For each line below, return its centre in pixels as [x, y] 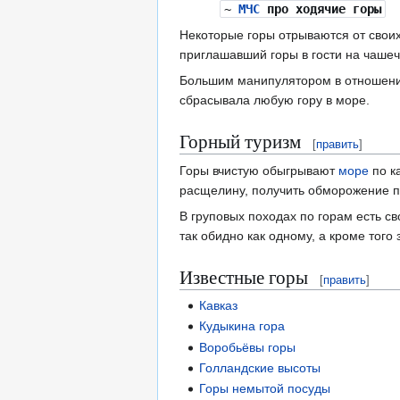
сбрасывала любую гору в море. [275, 100]
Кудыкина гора [242, 326]
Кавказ [219, 305]
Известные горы [244, 277]
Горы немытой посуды [265, 389]
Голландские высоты [260, 367]
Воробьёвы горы [248, 347]
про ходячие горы [320, 9]
